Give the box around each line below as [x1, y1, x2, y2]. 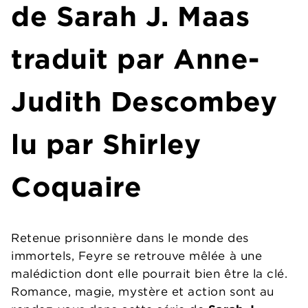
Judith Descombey [11, 85, 278, 119]
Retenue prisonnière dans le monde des [11, 230, 249, 246]
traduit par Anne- [11, 42, 261, 76]
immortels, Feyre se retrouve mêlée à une [11, 248, 263, 264]
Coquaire [11, 170, 142, 204]
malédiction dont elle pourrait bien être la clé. [11, 266, 288, 282]
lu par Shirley [11, 127, 201, 162]
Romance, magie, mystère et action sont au [11, 284, 274, 300]
